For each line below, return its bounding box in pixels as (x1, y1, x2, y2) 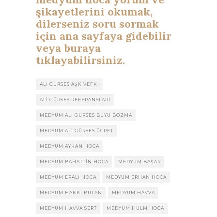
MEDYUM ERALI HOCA (40, 174, 96, 180)
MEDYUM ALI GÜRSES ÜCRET (40, 127, 113, 133)
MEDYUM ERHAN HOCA (106, 174, 167, 180)
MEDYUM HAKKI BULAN (40, 189, 102, 195)
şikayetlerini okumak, (36, 4, 153, 18)
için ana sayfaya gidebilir (36, 29, 171, 43)
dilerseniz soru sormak (36, 16, 159, 31)
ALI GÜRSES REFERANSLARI (40, 96, 110, 102)
